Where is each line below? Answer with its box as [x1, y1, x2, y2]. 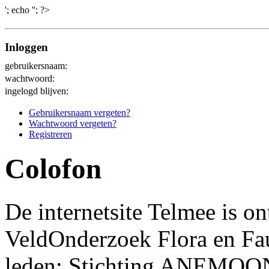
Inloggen [5, 40, 48, 53]
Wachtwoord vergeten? [29, 118, 116, 128]
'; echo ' [5, 5, 34, 15]
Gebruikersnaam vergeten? [29, 107, 130, 118]
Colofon [5, 153, 101, 185]
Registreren [29, 128, 72, 139]
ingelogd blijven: [5, 85, 68, 96]
